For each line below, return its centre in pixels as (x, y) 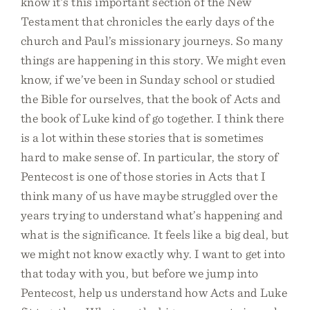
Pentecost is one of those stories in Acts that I (143, 176)
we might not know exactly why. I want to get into (153, 254)
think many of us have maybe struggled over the (149, 195)
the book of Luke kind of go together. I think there (153, 118)
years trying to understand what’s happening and (152, 215)
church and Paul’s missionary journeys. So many (152, 40)
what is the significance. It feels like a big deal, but (155, 234)
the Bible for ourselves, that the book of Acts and (151, 99)
